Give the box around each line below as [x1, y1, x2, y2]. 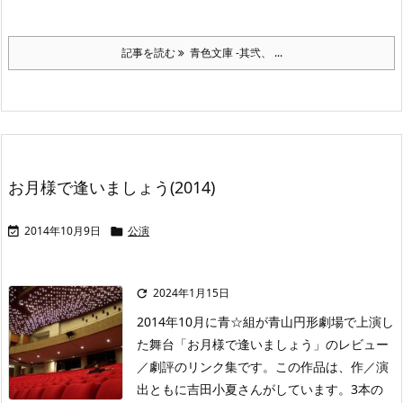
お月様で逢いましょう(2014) [8, 176, 215, 198]
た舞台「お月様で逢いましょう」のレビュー [137, 336, 389, 353]
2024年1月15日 [153, 285, 229, 300]
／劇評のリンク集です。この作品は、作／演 [137, 358, 389, 375]
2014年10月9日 [24, 223, 101, 238]
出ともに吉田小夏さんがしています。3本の [137, 381, 383, 398]
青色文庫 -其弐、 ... [184, 45, 282, 60]
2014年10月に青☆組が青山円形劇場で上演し [137, 313, 394, 330]
